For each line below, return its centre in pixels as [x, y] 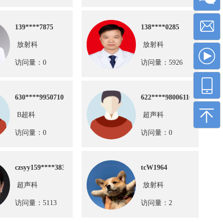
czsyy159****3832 [42, 167]
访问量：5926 [162, 62]
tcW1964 [154, 167]
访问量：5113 [36, 203]
